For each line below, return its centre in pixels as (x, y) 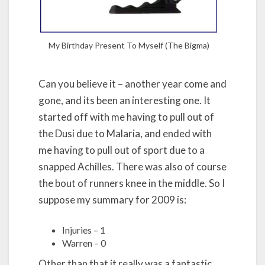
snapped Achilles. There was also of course (132, 167)
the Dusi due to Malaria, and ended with (125, 134)
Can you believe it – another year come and (132, 84)
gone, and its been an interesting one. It (125, 101)
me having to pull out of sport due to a (122, 150)
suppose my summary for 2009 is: (112, 200)
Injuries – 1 (84, 230)
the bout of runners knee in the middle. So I (132, 183)
